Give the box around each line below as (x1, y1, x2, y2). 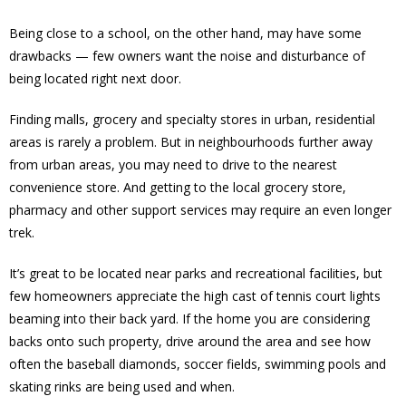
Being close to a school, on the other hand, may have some (9, 24, 362, 43)
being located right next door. (9, 70, 181, 88)
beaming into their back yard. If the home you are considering (9, 310, 370, 328)
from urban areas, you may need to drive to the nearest (9, 156, 337, 174)
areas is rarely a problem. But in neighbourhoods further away (9, 133, 372, 151)
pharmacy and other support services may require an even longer (9, 201, 391, 219)
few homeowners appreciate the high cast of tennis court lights (9, 287, 381, 305)
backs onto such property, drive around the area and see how (9, 333, 371, 351)
